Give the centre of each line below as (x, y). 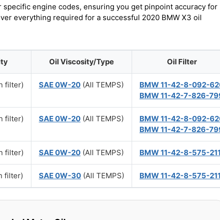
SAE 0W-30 (60, 176)
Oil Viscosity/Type (82, 62)
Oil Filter (182, 62)
